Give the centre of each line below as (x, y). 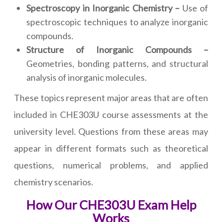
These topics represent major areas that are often (111, 98)
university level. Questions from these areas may (111, 132)
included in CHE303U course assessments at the (111, 115)
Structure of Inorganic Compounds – (117, 50)
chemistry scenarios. (54, 182)
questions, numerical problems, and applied (111, 165)
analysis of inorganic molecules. (86, 78)
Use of (194, 8)
